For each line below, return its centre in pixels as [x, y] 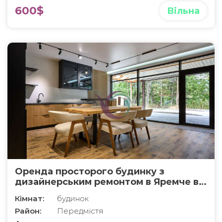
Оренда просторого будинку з [90, 172]
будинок [73, 199]
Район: [28, 211]
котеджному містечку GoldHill [89, 193]
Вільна [183, 11]
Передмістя [80, 211]
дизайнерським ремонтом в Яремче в [107, 182]
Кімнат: [29, 199]
